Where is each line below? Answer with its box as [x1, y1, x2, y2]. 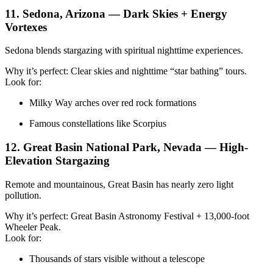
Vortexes [5, 20, 47, 34]
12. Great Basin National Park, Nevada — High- [5, 140, 248, 154]
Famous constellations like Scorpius [29, 118, 166, 129]
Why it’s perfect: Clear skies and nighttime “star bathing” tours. [5, 66, 247, 77]
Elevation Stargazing [5, 154, 110, 167]
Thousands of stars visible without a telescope [29, 253, 205, 264]
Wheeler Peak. [5, 221, 61, 232]
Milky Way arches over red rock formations [29, 97, 196, 108]
